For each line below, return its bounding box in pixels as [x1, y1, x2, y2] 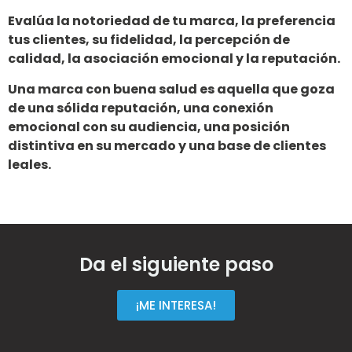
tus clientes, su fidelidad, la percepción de [8, 31, 290, 49]
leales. [8, 155, 51, 174]
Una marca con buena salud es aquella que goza [8, 79, 335, 98]
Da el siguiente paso [79, 251, 273, 277]
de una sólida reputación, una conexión [8, 98, 273, 117]
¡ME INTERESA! [136, 296, 216, 313]
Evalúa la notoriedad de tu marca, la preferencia [8, 12, 335, 31]
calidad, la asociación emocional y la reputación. [8, 49, 340, 68]
